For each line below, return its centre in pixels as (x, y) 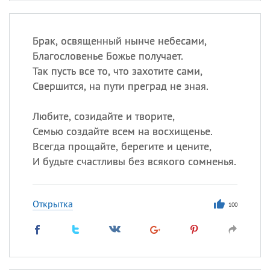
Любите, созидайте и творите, (103, 116)
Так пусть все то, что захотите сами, (117, 71)
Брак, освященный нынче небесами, (119, 41)
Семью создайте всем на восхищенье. (122, 131)
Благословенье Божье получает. (108, 56)
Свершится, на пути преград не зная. (120, 86)
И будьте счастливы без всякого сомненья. (134, 161)
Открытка (52, 204)
